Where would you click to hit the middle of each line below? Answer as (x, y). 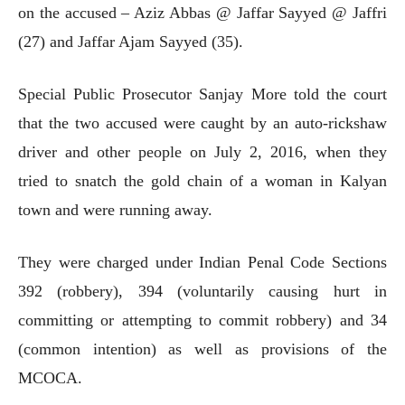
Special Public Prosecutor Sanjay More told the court (202, 94)
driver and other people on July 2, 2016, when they (202, 151)
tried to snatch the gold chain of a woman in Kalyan (202, 180)
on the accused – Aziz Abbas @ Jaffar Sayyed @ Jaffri (202, 12)
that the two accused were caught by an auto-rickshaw (202, 122)
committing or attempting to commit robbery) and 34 (202, 320)
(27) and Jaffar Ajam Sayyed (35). (131, 41)
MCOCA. (50, 377)
